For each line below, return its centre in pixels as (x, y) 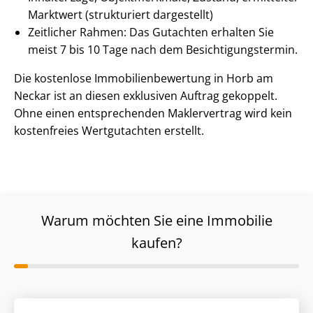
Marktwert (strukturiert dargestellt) (121, 15)
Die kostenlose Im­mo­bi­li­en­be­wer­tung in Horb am (144, 79)
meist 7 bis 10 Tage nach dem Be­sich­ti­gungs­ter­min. (163, 50)
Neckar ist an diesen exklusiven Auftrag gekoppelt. (146, 96)
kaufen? (156, 243)
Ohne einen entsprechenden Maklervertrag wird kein (153, 114)
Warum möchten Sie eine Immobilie (156, 221)
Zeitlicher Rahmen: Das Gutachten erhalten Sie (151, 32)
